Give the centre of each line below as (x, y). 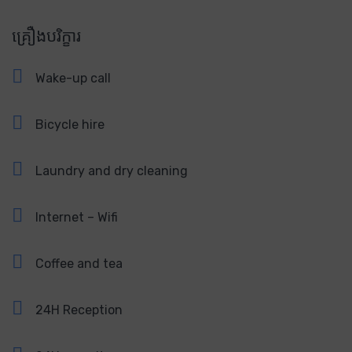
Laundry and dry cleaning (112, 170)
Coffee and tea (79, 263)
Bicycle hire (70, 124)
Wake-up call (73, 78)
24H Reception (79, 310)
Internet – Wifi (77, 217)
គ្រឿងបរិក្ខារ (46, 35)
